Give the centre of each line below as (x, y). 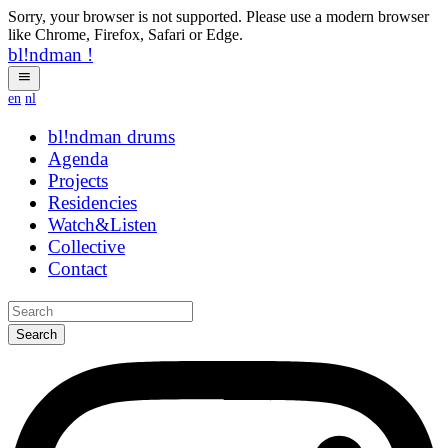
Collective (86, 247)
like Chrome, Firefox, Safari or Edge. (125, 34)
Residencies (92, 203)
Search (36, 335)
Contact (77, 269)
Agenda (78, 159)
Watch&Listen (102, 225)
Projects (78, 181)
